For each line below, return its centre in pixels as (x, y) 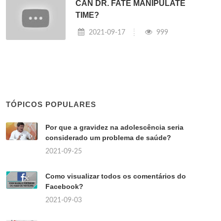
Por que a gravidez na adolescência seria (114, 128)
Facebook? (64, 187)
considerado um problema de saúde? (108, 138)
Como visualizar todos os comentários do (116, 176)
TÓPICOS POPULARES (51, 105)
